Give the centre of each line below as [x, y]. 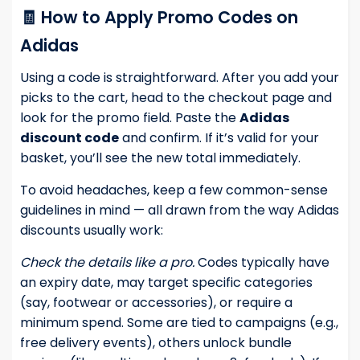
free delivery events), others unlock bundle [156, 343]
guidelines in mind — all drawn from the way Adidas [180, 211]
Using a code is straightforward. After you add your [180, 78]
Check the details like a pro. [107, 263]
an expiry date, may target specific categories [166, 283]
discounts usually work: [92, 231]
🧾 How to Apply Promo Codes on [159, 18]
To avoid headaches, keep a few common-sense [174, 190]
